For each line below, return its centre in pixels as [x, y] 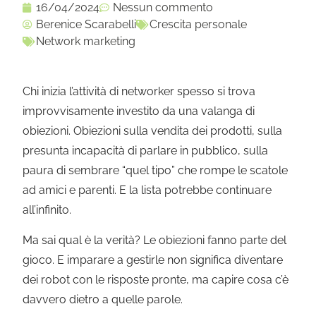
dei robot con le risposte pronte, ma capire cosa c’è [156, 279]
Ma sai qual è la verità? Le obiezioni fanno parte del [155, 240]
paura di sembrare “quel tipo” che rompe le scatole [156, 171]
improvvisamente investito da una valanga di [139, 111]
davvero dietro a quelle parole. [103, 299]
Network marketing [86, 42]
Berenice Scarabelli [86, 25]
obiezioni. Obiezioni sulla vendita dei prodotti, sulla [153, 131]
